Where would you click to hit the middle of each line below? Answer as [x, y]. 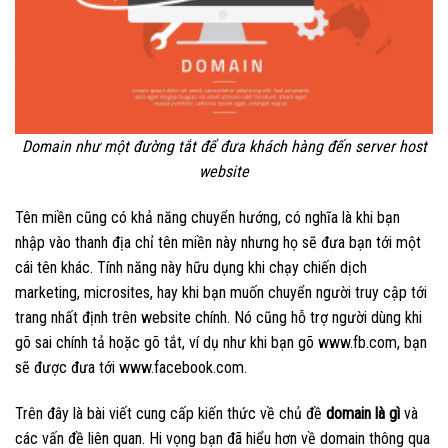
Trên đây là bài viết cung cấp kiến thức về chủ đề [170, 414]
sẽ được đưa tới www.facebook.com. [133, 368]
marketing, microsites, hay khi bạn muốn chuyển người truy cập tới [221, 293]
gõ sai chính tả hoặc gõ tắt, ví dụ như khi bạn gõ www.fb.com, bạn [221, 343]
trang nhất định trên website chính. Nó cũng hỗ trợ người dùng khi [218, 318]
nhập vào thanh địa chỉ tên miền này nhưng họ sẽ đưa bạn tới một [218, 243]
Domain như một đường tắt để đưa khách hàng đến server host [224, 147]
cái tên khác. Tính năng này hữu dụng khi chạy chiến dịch [191, 268]
